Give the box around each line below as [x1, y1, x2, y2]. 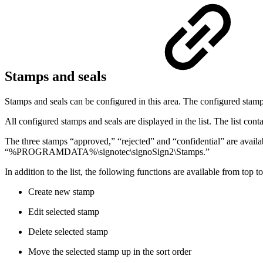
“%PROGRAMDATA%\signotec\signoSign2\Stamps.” [5, 146, 210, 157]
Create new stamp [28, 186, 95, 197]
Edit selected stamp [28, 206, 99, 217]
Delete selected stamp [28, 226, 108, 237]
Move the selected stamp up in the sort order [28, 246, 191, 257]
